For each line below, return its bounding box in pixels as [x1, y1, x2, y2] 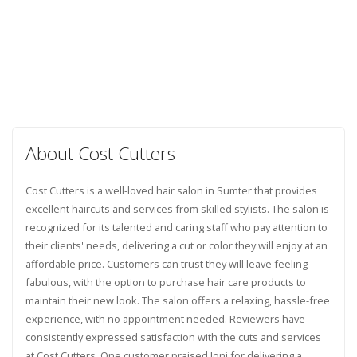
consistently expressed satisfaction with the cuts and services [25, 329, 321, 344]
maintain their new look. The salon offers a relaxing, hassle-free [25, 292, 330, 308]
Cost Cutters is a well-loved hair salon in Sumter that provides [25, 182, 317, 198]
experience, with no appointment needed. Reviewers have [25, 311, 305, 326]
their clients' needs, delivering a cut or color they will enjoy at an [25, 237, 328, 253]
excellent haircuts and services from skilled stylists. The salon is [25, 201, 329, 216]
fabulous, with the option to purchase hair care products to [25, 274, 306, 289]
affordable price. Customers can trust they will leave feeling [25, 256, 308, 271]
